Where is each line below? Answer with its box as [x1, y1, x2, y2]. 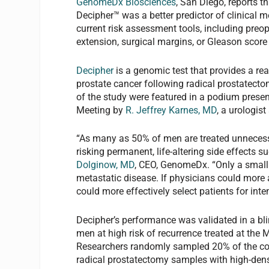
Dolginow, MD [76, 159, 135, 171]
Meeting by [76, 104, 126, 116]
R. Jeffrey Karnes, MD [125, 104, 217, 116]
